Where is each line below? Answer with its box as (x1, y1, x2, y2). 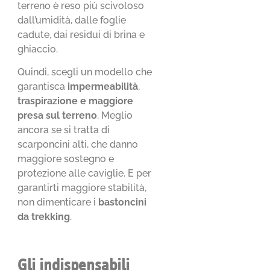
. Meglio (97, 109, 133, 121)
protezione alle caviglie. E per (17, 167, 152, 179)
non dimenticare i (17, 196, 99, 208)
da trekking (17, 210, 71, 222)
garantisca (17, 80, 68, 92)
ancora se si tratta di (17, 124, 110, 136)
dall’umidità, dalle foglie (17, 14, 127, 26)
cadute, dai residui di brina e (17, 28, 145, 40)
